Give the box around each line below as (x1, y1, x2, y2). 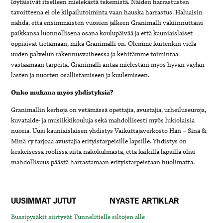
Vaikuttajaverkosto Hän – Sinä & (114, 126, 207, 136)
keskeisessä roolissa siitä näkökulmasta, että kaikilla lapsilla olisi (11, 147, 196, 157)
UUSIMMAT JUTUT (11, 195, 77, 207)
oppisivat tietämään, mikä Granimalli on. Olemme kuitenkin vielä (11, 39, 197, 49)
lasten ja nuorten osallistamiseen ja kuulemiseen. (11, 71, 150, 80)
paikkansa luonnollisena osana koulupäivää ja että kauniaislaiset (11, 29, 193, 38)
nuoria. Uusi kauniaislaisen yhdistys (11, 126, 115, 136)
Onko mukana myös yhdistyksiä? (11, 88, 115, 98)
